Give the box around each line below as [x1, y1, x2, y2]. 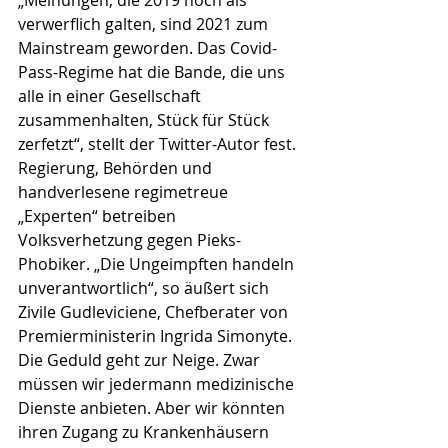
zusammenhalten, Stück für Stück [18, 109, 273, 132]
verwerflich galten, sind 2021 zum [18, 13, 272, 36]
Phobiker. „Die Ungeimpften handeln [18, 253, 298, 276]
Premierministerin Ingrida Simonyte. [18, 325, 296, 348]
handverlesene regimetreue [18, 181, 232, 204]
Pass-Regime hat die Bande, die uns [18, 61, 289, 84]
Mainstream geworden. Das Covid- [18, 37, 277, 60]
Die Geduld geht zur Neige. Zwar [18, 349, 264, 372]
